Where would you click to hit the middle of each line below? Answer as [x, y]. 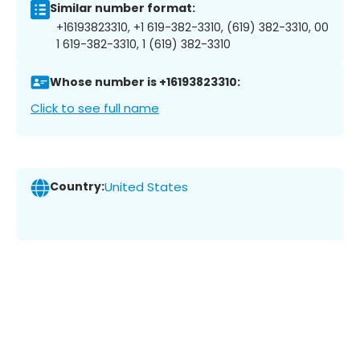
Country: [77, 187]
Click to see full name [95, 108]
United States [146, 187]
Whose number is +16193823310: [145, 82]
